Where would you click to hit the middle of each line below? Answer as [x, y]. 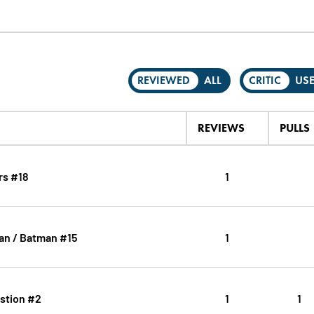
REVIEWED [164, 81]
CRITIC [265, 81]
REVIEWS [221, 128]
